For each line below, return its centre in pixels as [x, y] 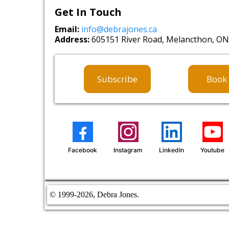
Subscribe [117, 79]
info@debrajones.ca [119, 29]
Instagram [128, 150]
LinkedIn [171, 150]
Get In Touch [88, 12]
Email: [67, 29]
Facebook [83, 150]
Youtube [212, 150]
